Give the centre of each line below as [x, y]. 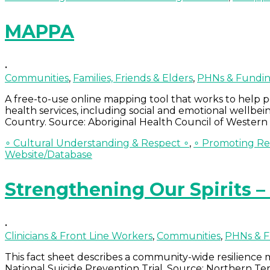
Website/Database [49, 155]
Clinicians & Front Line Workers [79, 236]
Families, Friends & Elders [133, 78]
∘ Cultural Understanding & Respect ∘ [97, 143]
